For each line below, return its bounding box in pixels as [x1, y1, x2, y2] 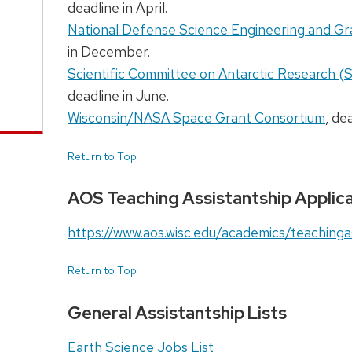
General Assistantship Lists [67, 301, 287, 324]
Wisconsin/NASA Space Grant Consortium [67, 108, 325, 127]
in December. [67, 42, 150, 61]
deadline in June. [67, 86, 169, 105]
